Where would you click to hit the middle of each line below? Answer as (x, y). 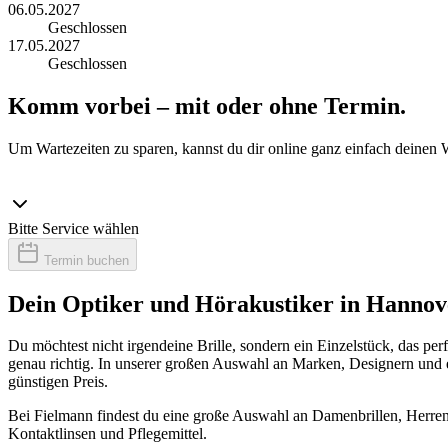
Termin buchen (84, 260)
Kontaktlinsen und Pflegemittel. (107, 434)
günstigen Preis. (58, 382)
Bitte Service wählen (73, 228)
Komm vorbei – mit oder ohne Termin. (207, 105)
